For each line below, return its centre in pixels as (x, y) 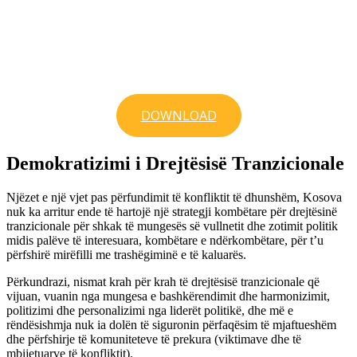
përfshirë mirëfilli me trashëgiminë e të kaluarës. (126, 255)
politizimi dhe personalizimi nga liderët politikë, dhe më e (150, 311)
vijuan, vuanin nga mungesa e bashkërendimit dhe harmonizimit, (168, 296)
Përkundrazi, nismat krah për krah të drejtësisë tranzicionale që (163, 282)
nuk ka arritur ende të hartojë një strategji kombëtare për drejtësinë (172, 212)
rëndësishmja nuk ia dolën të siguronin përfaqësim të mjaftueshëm (171, 325)
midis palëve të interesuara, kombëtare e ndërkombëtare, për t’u (165, 241)
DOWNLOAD (178, 116)
